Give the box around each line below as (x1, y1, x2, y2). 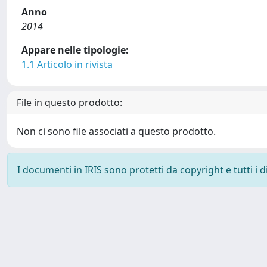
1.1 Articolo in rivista (21, 58, 113, 71)
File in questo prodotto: (17, 96, 122, 109)
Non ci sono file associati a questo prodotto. (17, 125, 216, 138)
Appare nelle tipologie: (21, 44, 129, 57)
